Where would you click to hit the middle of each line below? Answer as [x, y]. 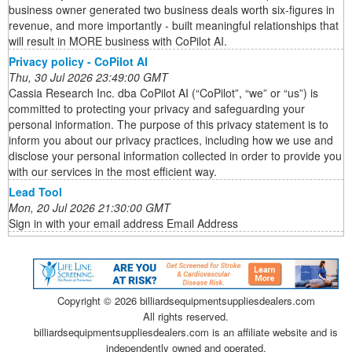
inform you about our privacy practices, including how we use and [171, 140]
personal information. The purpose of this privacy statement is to [169, 125]
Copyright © [86, 300]
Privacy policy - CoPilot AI [78, 62]
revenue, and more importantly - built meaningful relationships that [174, 26]
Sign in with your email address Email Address [123, 224]
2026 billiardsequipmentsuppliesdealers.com [214, 300]
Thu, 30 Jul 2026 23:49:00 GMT [88, 77]
